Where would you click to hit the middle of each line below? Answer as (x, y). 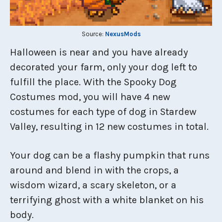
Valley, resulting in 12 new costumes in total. (109, 127)
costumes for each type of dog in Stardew (103, 112)
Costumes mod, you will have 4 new (90, 97)
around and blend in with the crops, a (94, 170)
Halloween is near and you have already (99, 52)
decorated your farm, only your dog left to (104, 67)
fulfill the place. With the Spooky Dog (93, 82)
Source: (93, 34)
